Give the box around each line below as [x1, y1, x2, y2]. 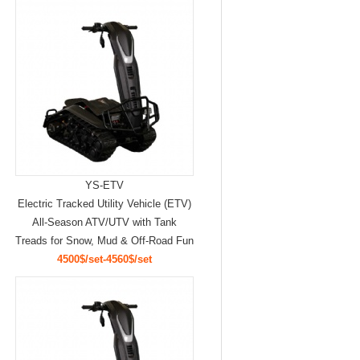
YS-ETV [84, 179, 124, 191]
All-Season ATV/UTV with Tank [31, 216, 177, 228]
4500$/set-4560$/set [56, 253, 152, 265]
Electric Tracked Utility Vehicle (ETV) [17, 198, 191, 210]
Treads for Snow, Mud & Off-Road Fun [14, 235, 194, 247]
